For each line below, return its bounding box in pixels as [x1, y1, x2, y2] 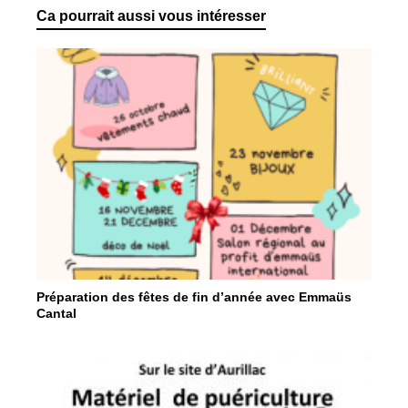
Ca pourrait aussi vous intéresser [36, 8, 266, 24]
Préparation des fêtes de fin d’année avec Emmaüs [36, 290, 352, 305]
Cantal [36, 306, 76, 321]
